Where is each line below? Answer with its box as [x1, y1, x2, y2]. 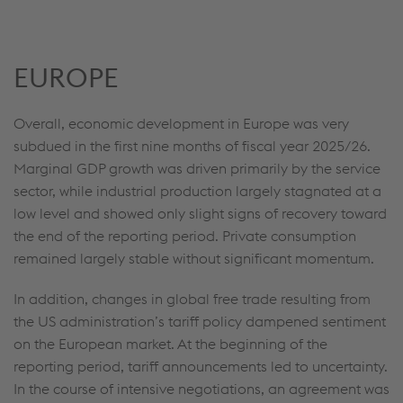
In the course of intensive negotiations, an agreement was [13, 380, 390, 398]
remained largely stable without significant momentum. [13, 249, 374, 267]
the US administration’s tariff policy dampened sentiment [13, 312, 386, 330]
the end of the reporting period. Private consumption [13, 227, 356, 245]
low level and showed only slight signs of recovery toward [13, 204, 387, 222]
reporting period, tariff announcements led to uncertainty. [13, 357, 388, 375]
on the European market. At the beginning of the [13, 335, 327, 353]
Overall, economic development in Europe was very [13, 114, 349, 132]
